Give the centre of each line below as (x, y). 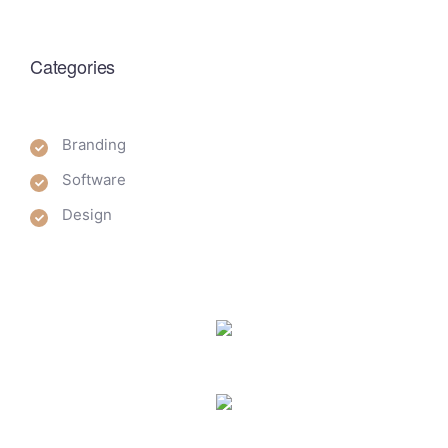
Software (94, 179)
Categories (73, 66)
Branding (94, 144)
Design (87, 214)
